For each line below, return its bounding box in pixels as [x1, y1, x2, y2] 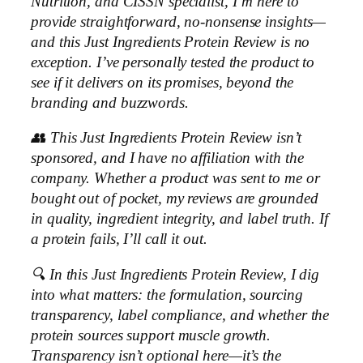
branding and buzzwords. [31, 94, 189, 111]
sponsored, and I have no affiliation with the [31, 150, 304, 166]
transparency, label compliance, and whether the [31, 306, 330, 323]
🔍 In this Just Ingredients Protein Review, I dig [31, 266, 320, 283]
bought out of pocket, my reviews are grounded [31, 190, 318, 207]
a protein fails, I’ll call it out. [31, 231, 207, 247]
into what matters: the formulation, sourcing [31, 286, 303, 303]
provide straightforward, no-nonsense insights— [31, 13, 327, 30]
